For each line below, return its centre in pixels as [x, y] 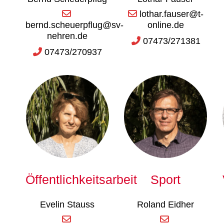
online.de [165, 25]
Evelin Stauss [67, 204]
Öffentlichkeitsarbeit [81, 179]
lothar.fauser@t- [172, 14]
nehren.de [67, 36]
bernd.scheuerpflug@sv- [75, 25]
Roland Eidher [166, 204]
